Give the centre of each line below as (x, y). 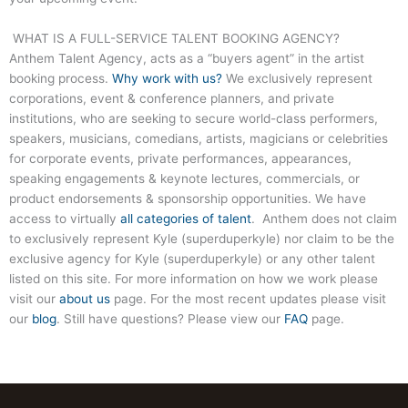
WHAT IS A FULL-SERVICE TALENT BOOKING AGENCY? (174, 38)
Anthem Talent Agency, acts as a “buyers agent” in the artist (187, 58)
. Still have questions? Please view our (170, 318)
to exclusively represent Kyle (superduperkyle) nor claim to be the (202, 238)
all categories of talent (186, 218)
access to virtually (65, 218)
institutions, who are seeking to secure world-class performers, (194, 118)
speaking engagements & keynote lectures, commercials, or (184, 178)
